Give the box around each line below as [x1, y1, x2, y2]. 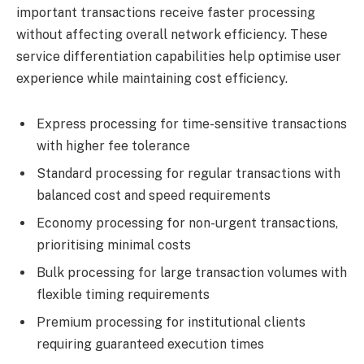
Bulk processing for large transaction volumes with [37, 265, 347, 281]
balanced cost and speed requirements [37, 188, 271, 204]
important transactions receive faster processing [16, 5, 315, 21]
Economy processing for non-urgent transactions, [37, 215, 338, 232]
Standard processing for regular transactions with [37, 166, 340, 182]
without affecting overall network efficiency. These [16, 27, 327, 43]
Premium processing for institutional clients [37, 314, 305, 331]
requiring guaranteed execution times [37, 336, 264, 353]
